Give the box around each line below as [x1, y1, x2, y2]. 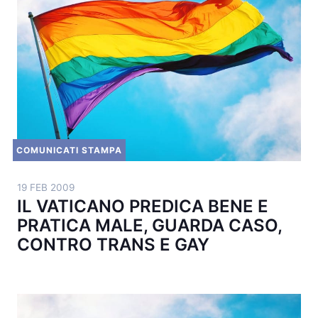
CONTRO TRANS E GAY [17, 234, 209, 255]
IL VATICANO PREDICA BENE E [17, 196, 268, 216]
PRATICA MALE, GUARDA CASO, [17, 215, 282, 236]
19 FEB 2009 [17, 182, 75, 193]
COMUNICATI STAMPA [16, 145, 122, 155]
